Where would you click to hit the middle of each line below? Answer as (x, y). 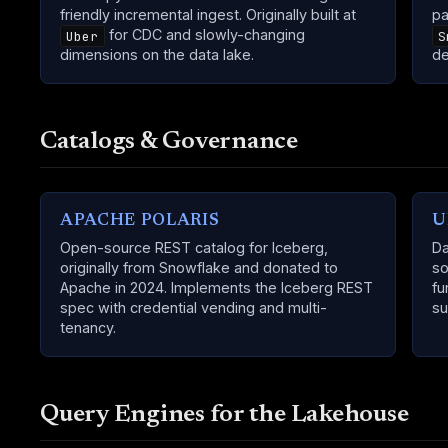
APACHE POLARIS (140, 220)
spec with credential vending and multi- (194, 308)
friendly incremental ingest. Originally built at (208, 15)
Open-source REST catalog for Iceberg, (194, 248)
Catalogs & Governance (169, 143)
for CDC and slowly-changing (204, 35)
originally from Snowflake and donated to (199, 268)
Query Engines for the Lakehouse (224, 416)
